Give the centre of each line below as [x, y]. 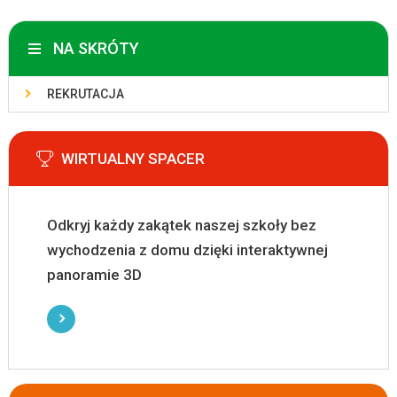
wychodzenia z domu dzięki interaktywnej [187, 250]
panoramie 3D [94, 275]
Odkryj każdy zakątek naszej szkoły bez [181, 225]
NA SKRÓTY [96, 48]
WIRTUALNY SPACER [132, 159]
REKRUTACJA [85, 94]
